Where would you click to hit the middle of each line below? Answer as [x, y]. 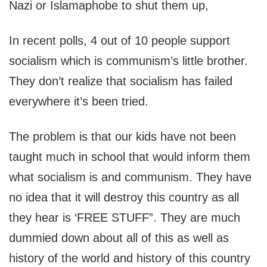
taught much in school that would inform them [130, 157]
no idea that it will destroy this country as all [124, 198]
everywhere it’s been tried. [79, 102]
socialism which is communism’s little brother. [128, 61]
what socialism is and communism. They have [130, 177]
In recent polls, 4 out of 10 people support [119, 41]
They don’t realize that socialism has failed [121, 81]
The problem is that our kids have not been [122, 137]
